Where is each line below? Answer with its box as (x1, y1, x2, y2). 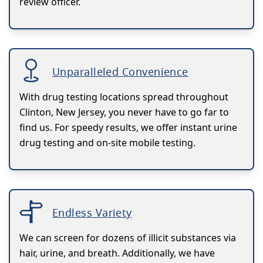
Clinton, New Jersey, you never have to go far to (19, 105, 229, 119)
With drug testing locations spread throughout (19, 90, 228, 103)
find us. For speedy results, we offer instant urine (19, 120, 237, 134)
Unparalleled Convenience (52, 64, 188, 79)
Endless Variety (52, 205, 132, 220)
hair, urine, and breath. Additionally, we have (19, 246, 215, 259)
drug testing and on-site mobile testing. (19, 136, 195, 149)
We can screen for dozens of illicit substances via (19, 231, 236, 244)
